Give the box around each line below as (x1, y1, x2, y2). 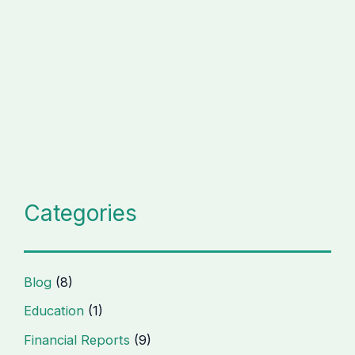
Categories (24, 199, 138, 227)
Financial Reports (24, 331, 131, 348)
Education (24, 303, 85, 319)
